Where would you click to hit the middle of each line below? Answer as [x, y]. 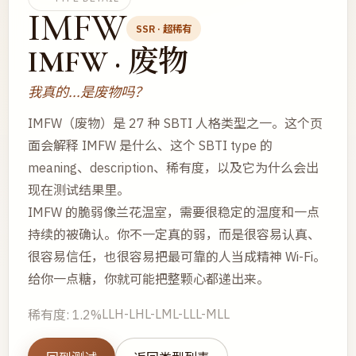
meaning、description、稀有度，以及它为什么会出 [173, 168]
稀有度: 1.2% [65, 315]
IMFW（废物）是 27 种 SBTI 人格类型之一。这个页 [175, 123]
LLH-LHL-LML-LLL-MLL [166, 314]
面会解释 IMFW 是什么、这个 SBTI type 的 [150, 145]
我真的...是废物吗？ [88, 92]
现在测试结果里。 [79, 190]
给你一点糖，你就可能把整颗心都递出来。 [149, 279]
